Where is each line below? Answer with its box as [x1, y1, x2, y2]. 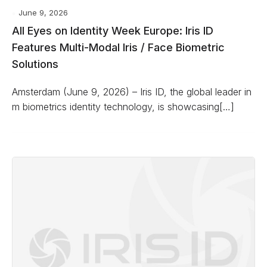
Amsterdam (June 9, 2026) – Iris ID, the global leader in [12, 86, 252, 98]
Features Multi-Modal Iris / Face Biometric [12, 41, 225, 54]
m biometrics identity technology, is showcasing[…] [12, 101, 234, 113]
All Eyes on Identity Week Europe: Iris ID [12, 24, 213, 37]
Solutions [12, 58, 58, 70]
